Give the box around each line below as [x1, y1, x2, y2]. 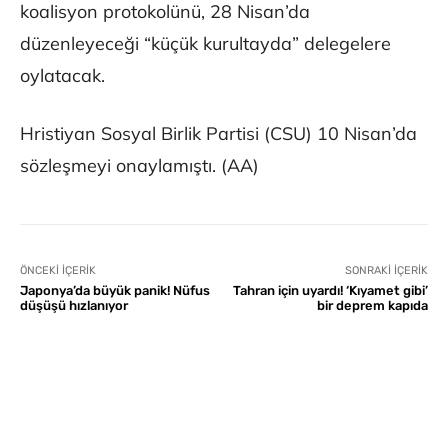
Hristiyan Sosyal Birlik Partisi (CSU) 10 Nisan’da [20, 122, 417, 146]
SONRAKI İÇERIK [344, 264, 428, 278]
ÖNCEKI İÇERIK [20, 264, 96, 278]
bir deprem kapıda [316, 298, 428, 314]
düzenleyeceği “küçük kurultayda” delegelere [20, 32, 391, 56]
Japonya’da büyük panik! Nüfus [20, 283, 210, 299]
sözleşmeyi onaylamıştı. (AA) [20, 154, 259, 178]
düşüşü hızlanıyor [20, 298, 128, 314]
